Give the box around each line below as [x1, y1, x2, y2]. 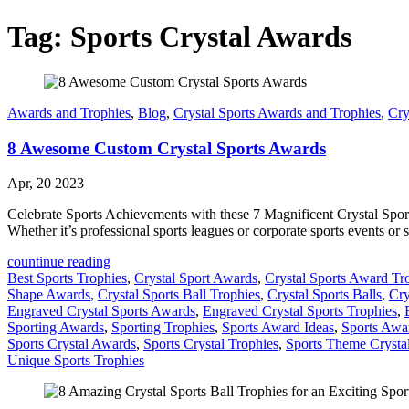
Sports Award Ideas [222, 320, 334, 336]
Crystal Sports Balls [267, 287, 382, 303]
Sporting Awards [7, 320, 104, 336]
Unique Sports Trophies [7, 352, 144, 369]
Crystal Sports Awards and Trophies [173, 104, 381, 121]
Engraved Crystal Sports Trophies [203, 303, 397, 320]
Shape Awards [7, 287, 90, 303]
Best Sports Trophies [7, 270, 127, 287]
